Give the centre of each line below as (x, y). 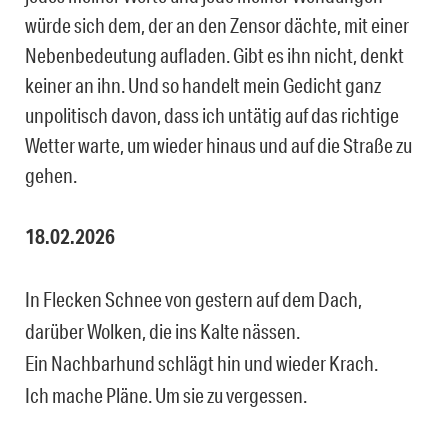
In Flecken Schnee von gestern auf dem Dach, (193, 299)
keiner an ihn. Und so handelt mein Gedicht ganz (203, 85)
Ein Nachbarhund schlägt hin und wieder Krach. (201, 363)
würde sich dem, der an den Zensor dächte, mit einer (217, 25)
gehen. (51, 175)
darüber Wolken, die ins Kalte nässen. (162, 331)
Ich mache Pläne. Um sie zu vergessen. (166, 395)
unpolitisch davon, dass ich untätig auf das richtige (212, 115)
